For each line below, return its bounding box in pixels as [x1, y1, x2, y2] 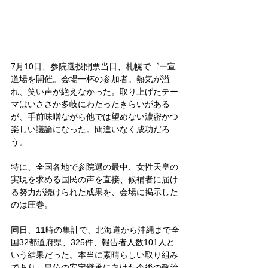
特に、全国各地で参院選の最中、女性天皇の [11, 162, 178, 172]
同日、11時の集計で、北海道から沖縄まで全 [11, 224, 179, 234]
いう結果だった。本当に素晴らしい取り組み [11, 249, 178, 260]
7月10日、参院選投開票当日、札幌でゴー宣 [11, 61, 176, 71]
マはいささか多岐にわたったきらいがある [11, 99, 170, 109]
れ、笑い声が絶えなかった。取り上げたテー [11, 86, 178, 96]
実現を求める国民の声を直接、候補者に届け [11, 174, 178, 184]
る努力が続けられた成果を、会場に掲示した [11, 187, 178, 197]
